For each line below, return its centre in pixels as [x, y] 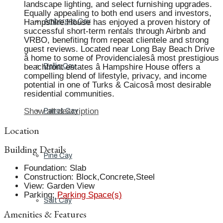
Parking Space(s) [90, 195]
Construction [48, 177]
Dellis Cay [60, 66]
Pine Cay [58, 156]
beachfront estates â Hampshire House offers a [112, 67]
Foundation [44, 168]
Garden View [71, 186]
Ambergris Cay [67, 21]
